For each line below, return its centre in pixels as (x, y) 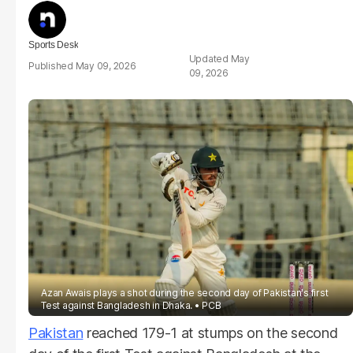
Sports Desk (54, 45)
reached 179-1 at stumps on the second (210, 333)
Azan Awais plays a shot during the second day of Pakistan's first (185, 292)
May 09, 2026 (106, 66)
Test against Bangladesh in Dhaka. (117, 305)
